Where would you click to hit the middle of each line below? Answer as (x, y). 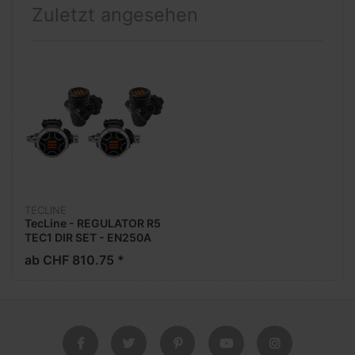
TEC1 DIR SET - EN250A (88, 238)
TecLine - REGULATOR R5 (93, 223)
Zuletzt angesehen (115, 15)
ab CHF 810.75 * (74, 260)
